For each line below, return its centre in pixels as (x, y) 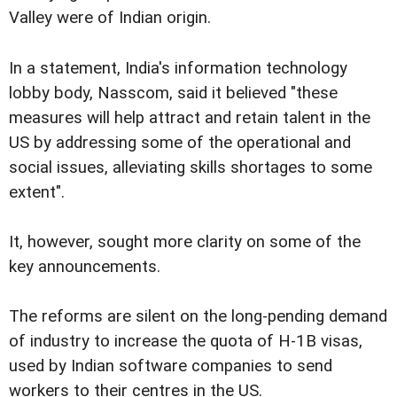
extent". (37, 192)
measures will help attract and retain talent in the (190, 117)
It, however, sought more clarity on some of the (185, 241)
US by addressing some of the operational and (180, 142)
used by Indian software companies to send (171, 366)
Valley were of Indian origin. (110, 18)
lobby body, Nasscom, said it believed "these (173, 93)
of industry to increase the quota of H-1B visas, (186, 341)
